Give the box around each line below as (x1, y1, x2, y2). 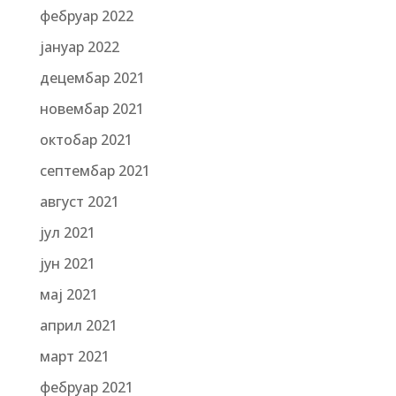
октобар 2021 (39, 130, 133, 149)
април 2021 (39, 316, 118, 335)
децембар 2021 (39, 68, 145, 88)
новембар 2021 (39, 99, 144, 118)
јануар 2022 (39, 37, 119, 57)
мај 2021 (39, 285, 98, 304)
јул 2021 (39, 223, 95, 242)
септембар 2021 (39, 161, 150, 180)
